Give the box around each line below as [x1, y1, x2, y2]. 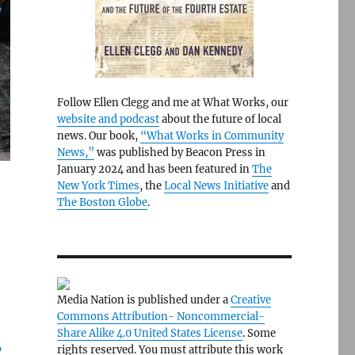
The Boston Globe [56, 196, 147, 209]
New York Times [56, 179, 139, 193]
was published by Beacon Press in [94, 146, 265, 159]
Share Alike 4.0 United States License [56, 326, 242, 340]
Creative [230, 293, 271, 307]
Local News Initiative [163, 179, 269, 193]
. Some [242, 326, 276, 340]
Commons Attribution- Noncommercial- [56, 310, 265, 323]
